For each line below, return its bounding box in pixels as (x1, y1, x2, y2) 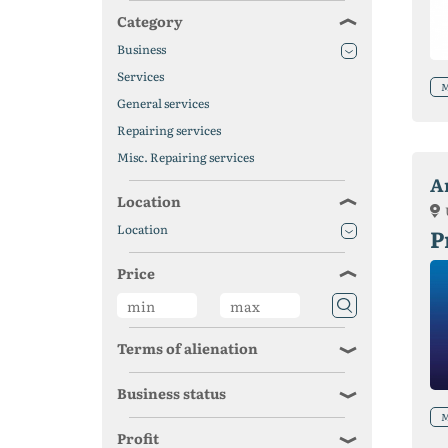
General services (117, 94, 209, 112)
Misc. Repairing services (117, 148, 254, 166)
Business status (117, 383, 226, 403)
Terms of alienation (117, 338, 258, 358)
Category (117, 11, 183, 31)
